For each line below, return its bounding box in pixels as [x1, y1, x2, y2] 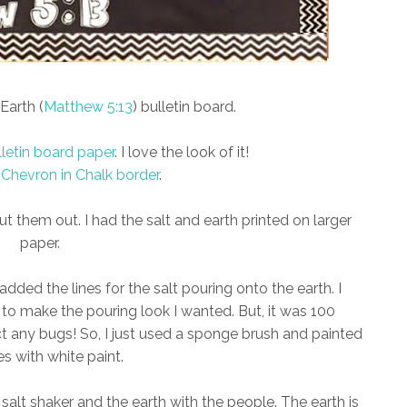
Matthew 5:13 [43, 97, 133, 115]
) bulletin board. [132, 97, 236, 115]
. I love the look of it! [114, 143, 249, 161]
